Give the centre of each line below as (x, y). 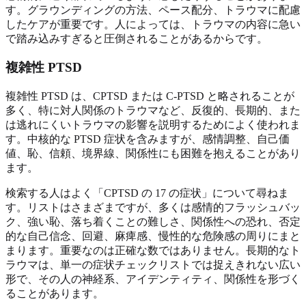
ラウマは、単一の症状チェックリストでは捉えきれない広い (153, 265)
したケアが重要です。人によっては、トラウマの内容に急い (153, 24)
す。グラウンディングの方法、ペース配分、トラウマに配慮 (153, 10)
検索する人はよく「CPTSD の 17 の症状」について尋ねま (147, 193)
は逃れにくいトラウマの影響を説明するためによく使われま (153, 125)
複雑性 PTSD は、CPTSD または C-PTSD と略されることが (150, 96)
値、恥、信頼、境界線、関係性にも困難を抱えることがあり (153, 153)
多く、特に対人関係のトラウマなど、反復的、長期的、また (153, 110)
